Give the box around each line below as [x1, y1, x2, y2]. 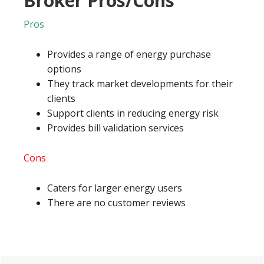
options [47, 62, 81, 75]
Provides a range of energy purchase [47, 48, 211, 61]
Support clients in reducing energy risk [47, 107, 219, 120]
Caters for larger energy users [47, 181, 182, 194]
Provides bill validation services [47, 121, 184, 134]
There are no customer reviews [47, 196, 186, 209]
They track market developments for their [47, 77, 233, 90]
